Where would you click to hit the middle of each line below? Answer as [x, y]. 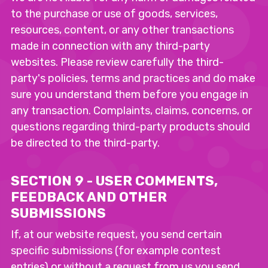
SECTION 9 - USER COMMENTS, [114, 181]
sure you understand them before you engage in [130, 95]
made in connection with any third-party [110, 46]
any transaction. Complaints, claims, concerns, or [131, 111]
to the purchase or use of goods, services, [114, 14]
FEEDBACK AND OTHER [89, 197]
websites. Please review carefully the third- [117, 62]
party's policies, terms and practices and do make [133, 78]
